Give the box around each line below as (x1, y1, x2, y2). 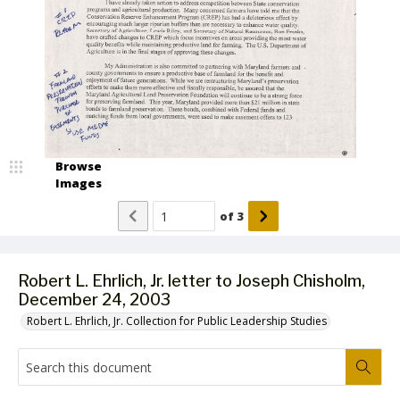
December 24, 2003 (18, 290, 171, 309)
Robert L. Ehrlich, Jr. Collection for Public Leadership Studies (27, 313, 327, 329)
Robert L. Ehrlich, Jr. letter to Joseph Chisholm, (18, 271, 365, 290)
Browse (55, 158, 102, 174)
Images (55, 175, 102, 191)
